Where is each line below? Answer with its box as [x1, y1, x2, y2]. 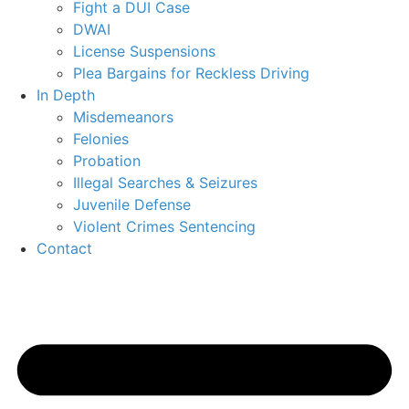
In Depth [37, 85, 95, 104]
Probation [73, 151, 141, 170]
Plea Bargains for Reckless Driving [73, 63, 309, 82]
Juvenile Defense [73, 194, 191, 214]
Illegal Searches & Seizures [73, 173, 257, 192]
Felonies [73, 129, 129, 148]
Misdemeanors [73, 107, 173, 126]
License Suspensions [73, 41, 215, 60]
